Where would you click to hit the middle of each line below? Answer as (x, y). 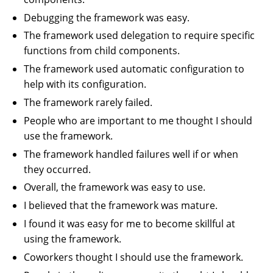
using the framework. (73, 239)
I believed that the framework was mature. (121, 206)
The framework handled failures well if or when (131, 154)
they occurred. (58, 169)
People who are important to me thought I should (138, 120)
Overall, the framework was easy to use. (115, 187)
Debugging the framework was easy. (107, 17)
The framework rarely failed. (88, 103)
